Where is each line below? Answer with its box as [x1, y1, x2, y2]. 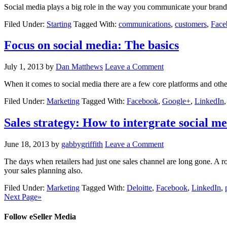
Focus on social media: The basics [4, 39, 179, 52]
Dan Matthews [56, 62, 103, 71]
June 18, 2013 [4, 140, 49, 149]
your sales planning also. [4, 166, 83, 175]
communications [119, 19, 171, 28]
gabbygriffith [61, 140, 103, 149]
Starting [47, 19, 71, 28]
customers [175, 19, 207, 28]
